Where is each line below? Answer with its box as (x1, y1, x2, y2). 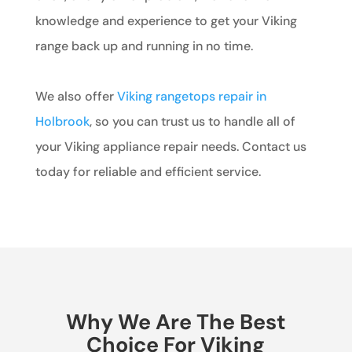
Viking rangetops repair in (116, 87, 266, 104)
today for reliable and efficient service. (35, 163, 261, 180)
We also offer (35, 87, 117, 104)
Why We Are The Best (65, 307, 286, 335)
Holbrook (35, 112, 90, 130)
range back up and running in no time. (35, 37, 253, 54)
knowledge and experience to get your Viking (35, 12, 297, 29)
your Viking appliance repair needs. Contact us (35, 137, 306, 155)
